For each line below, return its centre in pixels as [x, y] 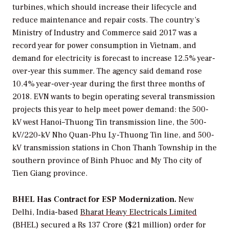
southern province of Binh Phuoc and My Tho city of [107, 161]
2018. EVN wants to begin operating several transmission [114, 97]
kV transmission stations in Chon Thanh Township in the [114, 148]
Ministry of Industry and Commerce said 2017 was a [105, 33]
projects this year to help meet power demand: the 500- [110, 110]
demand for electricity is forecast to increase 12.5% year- [114, 59]
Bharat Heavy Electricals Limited [139, 212]
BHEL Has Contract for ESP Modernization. [94, 200]
